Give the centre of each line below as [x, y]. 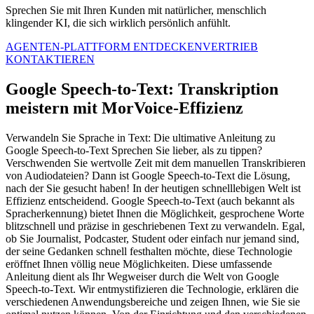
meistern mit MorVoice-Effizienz [124, 108]
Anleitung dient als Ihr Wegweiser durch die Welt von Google [142, 277]
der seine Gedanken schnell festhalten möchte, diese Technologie [149, 252]
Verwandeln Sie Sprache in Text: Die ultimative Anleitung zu [141, 138]
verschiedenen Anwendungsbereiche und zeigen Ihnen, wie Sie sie [153, 302]
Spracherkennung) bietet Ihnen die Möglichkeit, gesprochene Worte [155, 214]
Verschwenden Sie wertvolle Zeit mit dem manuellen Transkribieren [156, 163]
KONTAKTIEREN [50, 60]
